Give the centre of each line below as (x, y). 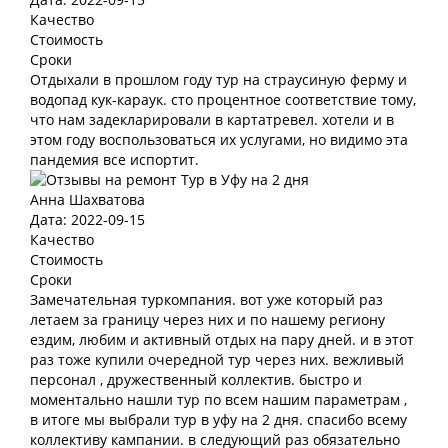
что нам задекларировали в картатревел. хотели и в (212, 119)
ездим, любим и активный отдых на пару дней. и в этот (222, 339)
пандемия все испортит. (114, 159)
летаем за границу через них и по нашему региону (207, 319)
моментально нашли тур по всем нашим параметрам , (218, 399)
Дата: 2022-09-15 (87, 219)
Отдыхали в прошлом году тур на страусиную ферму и (218, 79)
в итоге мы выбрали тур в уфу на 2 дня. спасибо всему (218, 419)
